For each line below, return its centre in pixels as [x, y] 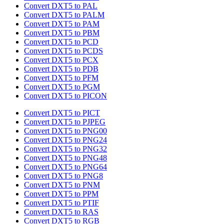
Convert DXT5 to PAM [62, 24]
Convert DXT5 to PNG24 [65, 140]
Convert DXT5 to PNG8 [63, 176]
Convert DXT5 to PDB [61, 69]
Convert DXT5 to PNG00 [65, 131]
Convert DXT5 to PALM [64, 15]
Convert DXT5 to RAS [61, 212]
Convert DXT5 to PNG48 [65, 158]
